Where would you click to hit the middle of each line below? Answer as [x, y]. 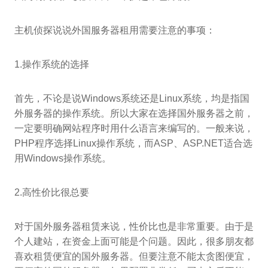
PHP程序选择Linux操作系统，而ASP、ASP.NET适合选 [133, 144]
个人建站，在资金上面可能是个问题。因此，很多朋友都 [134, 242]
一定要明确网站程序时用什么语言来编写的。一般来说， [134, 129]
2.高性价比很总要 [52, 193]
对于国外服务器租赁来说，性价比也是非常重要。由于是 [134, 227]
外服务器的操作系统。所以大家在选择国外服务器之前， [134, 114]
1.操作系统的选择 [52, 65]
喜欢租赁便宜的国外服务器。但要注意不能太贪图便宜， [134, 257]
